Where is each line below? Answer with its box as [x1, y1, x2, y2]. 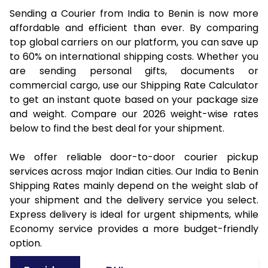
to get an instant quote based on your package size [10, 92, 258, 106]
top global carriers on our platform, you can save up [10, 35, 258, 49]
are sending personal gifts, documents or [10, 63, 258, 78]
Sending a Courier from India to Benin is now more [10, 6, 258, 20]
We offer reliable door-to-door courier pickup [10, 150, 258, 164]
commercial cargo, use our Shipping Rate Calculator [10, 78, 258, 92]
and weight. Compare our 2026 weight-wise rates [10, 106, 258, 121]
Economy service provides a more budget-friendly [10, 221, 258, 236]
